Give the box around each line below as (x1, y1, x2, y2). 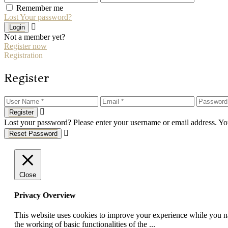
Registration (4, 51, 43, 60)
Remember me (16, 4, 63, 13)
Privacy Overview (14, 191, 76, 200)
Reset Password (9, 129, 58, 137)
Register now (4, 42, 47, 51)
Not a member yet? (4, 33, 65, 42)
